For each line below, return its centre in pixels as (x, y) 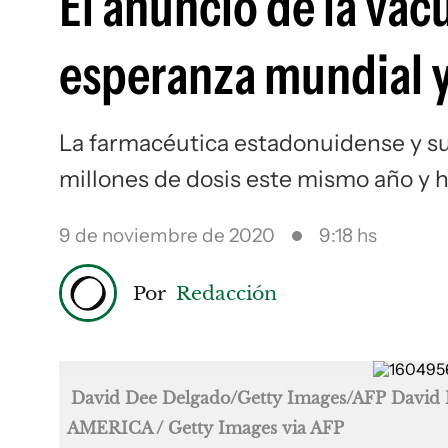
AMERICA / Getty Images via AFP (205, 428)
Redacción (226, 292)
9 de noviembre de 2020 (167, 235)
